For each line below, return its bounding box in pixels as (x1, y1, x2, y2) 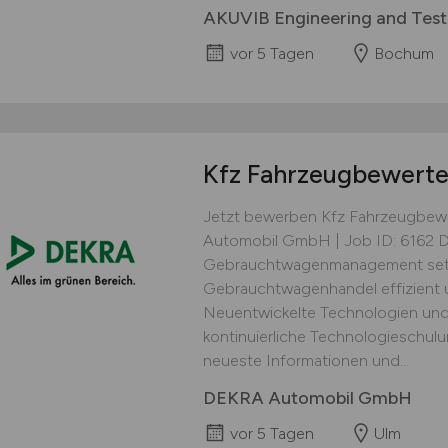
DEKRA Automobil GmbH (202, 387, 412, 410)
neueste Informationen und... (202, 351, 409, 371)
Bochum (373, 44, 434, 64)
